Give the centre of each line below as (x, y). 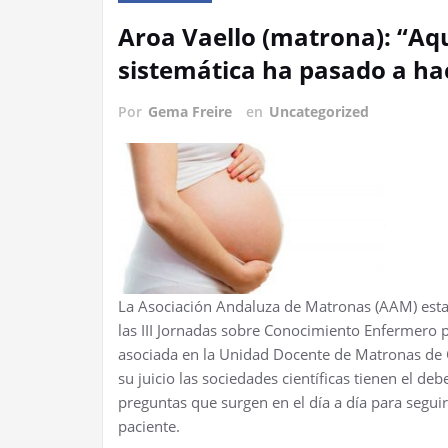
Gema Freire (190, 111)
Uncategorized (319, 111)
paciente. (149, 425)
